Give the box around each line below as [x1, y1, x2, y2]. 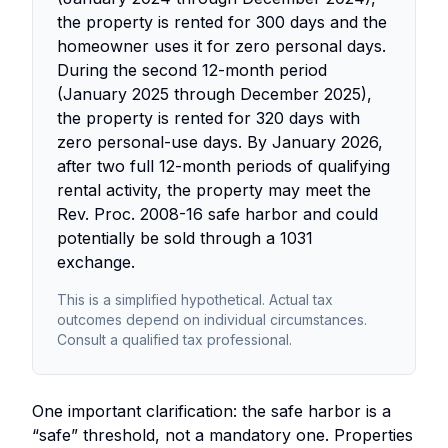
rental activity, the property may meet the [57, 179, 371, 200]
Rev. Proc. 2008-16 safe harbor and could [57, 203, 378, 224]
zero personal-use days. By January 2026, [57, 131, 383, 152]
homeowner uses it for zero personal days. [57, 35, 386, 56]
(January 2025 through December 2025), [57, 83, 372, 104]
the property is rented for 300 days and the [57, 11, 387, 32]
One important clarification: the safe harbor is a [32, 400, 391, 421]
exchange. [57, 251, 135, 272]
